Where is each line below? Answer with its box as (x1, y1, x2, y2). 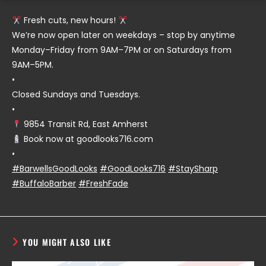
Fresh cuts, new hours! (21, 14, 118, 27)
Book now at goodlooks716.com (21, 133, 153, 145)
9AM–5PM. (12, 59, 53, 71)
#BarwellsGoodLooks (12, 163, 97, 175)
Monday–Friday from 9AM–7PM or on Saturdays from (12, 44, 232, 56)
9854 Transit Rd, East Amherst (21, 118, 148, 131)
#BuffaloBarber (12, 178, 76, 190)
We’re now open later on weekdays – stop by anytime (12, 29, 235, 42)
